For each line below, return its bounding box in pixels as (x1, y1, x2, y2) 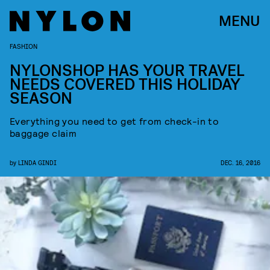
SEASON (10, 88, 72, 109)
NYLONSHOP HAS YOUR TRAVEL (10, 60, 245, 81)
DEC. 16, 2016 (221, 159, 260, 166)
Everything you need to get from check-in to (10, 115, 219, 127)
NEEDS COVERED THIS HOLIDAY (10, 74, 240, 95)
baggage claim (10, 127, 77, 139)
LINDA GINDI (18, 159, 57, 166)
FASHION (10, 42, 37, 50)
